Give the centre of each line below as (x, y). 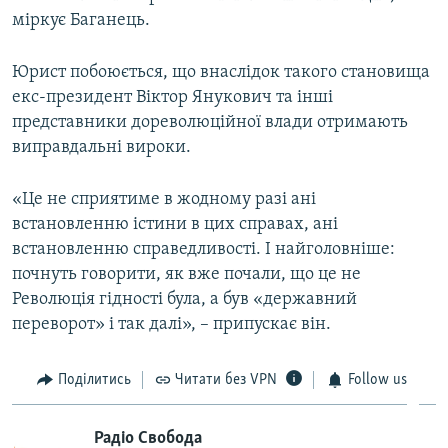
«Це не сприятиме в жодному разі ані (164, 199)
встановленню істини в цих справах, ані (175, 224)
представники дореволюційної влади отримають (210, 122)
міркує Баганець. (81, 20)
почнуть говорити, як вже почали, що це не (186, 274)
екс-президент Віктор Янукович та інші (172, 97)
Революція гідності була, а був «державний (184, 299)
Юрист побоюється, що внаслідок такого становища (221, 72)
